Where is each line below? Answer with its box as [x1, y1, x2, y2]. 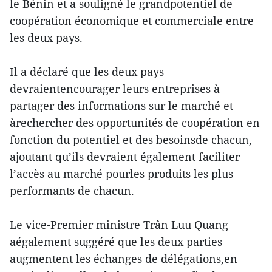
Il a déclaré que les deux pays [10, 64, 164, 79]
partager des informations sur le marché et [10, 98, 233, 113]
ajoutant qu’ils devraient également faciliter [10, 149, 240, 164]
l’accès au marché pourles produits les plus [10, 166, 233, 181]
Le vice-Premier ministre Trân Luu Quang [10, 217, 228, 232]
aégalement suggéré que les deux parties [10, 234, 222, 249]
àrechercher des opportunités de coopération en [10, 115, 260, 130]
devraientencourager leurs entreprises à [10, 81, 220, 96]
